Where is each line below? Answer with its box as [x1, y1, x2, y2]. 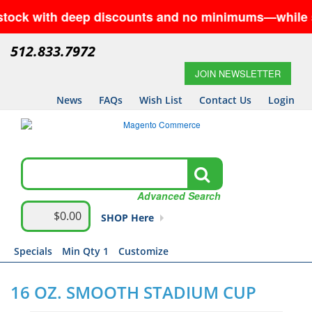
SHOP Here [101, 211, 154, 224]
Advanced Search [137, 189, 221, 203]
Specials [14, 244, 52, 258]
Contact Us [199, 93, 251, 107]
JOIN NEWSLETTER [195, 67, 281, 80]
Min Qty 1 [62, 244, 109, 258]
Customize [118, 244, 169, 258]
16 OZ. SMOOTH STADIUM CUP [10, 281, 256, 304]
